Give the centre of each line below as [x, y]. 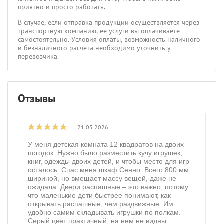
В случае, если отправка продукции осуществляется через [109, 22]
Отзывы [37, 98]
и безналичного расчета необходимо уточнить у [94, 48]
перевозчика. [38, 56]
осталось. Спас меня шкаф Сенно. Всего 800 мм [108, 170]
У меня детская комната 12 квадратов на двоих [106, 145]
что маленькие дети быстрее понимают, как [99, 196]
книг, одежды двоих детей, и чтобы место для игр [109, 162]
